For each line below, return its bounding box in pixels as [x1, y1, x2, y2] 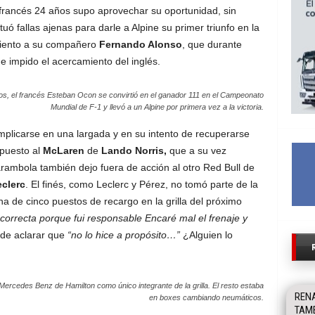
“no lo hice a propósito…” [67, 229, 180, 240]
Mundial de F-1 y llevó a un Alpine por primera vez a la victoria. [50, 103, 264, 111]
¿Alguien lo [179, 229, 233, 240]
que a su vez [166, 145, 226, 156]
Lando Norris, [101, 145, 167, 156]
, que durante [181, 39, 242, 50]
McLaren [42, 145, 84, 156]
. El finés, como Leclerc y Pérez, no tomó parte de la [25, 179, 258, 190]
